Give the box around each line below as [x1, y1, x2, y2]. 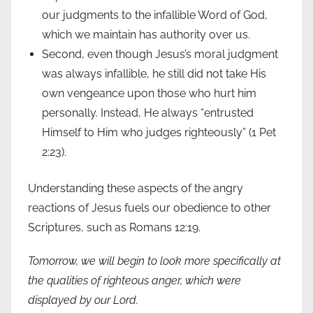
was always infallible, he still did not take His [42, 67, 266, 81]
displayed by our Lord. [28, 293, 138, 307]
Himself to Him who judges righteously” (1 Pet [42, 126, 276, 140]
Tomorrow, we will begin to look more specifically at [28, 254, 281, 268]
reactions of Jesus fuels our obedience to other [28, 201, 271, 215]
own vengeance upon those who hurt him [42, 87, 256, 101]
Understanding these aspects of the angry [28, 182, 243, 196]
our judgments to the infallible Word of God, [42, 8, 268, 22]
